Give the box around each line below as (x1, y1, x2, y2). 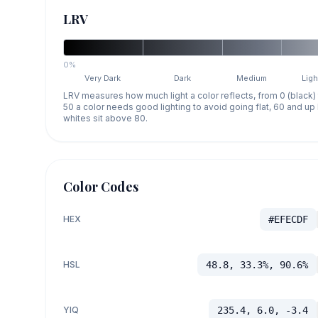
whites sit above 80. (63, 113, 148, 124)
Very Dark (84, 73, 121, 84)
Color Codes (63, 178, 138, 196)
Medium (236, 73, 268, 84)
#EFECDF (268, 214, 308, 226)
